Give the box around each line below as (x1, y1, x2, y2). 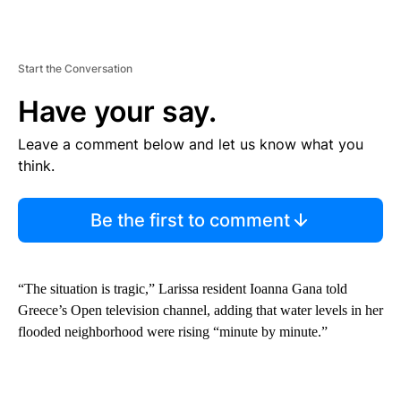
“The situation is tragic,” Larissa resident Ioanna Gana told (18, 281, 347, 297)
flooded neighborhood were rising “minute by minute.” (18, 324, 328, 340)
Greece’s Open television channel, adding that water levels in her (18, 303, 383, 319)
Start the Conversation (18, 62, 132, 76)
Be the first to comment (90, 209, 290, 232)
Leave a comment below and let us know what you (18, 135, 363, 154)
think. (18, 157, 55, 175)
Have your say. (18, 94, 217, 130)
